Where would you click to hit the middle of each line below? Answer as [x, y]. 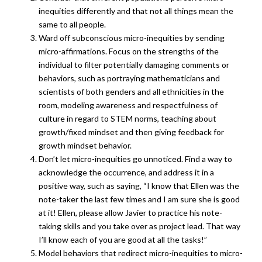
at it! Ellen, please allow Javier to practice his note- [130, 213]
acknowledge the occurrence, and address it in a [126, 173]
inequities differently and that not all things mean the [136, 11]
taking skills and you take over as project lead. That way [139, 226]
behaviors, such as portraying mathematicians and [129, 78]
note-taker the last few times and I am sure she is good [139, 199]
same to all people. [72, 25]
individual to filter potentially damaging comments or [134, 65]
